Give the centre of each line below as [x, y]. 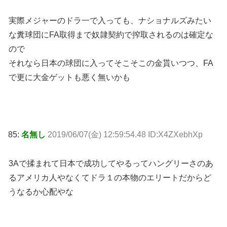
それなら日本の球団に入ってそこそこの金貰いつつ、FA [111, 63]
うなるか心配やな [41, 192]
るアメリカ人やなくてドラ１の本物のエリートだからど [110, 178]
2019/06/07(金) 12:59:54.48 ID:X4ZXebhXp [125, 135]
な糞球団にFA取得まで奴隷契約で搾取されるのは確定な [111, 34]
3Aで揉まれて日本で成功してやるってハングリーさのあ [111, 164]
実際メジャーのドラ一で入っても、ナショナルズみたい [110, 20]
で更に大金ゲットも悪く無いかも [69, 77]
